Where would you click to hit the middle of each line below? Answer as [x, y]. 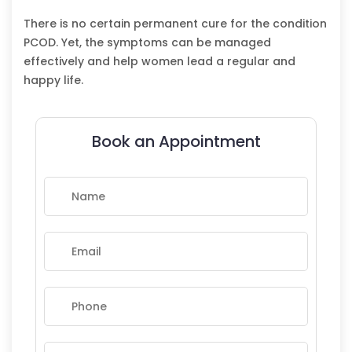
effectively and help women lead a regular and [159, 61]
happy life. [53, 80]
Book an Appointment [176, 141]
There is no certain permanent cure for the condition [175, 23]
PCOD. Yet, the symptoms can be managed [147, 42]
